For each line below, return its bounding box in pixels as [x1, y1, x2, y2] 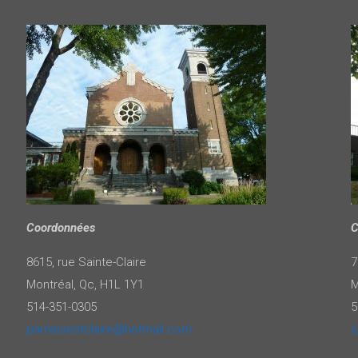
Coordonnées [26, 220, 95, 235]
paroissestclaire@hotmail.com [26, 321, 192, 336]
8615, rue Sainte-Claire [26, 254, 146, 269]
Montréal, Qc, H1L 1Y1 [26, 276, 144, 292]
